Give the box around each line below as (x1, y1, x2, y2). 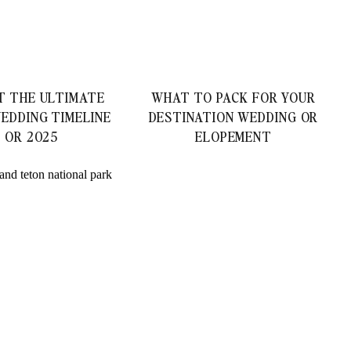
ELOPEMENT (194, 126, 273, 146)
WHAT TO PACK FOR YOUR (151, 87, 316, 107)
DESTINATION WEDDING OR (148, 107, 319, 126)
